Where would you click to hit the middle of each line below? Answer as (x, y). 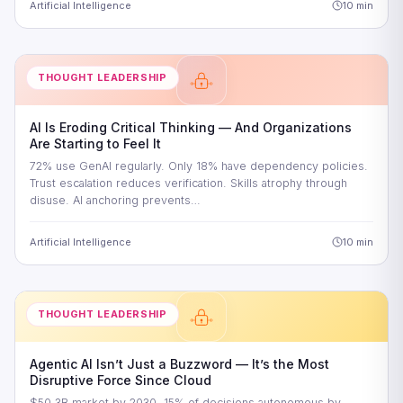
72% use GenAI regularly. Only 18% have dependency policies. (199, 166)
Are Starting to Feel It (95, 143)
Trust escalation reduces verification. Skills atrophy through (188, 183)
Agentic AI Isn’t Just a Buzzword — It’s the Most (179, 363)
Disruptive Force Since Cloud (121, 380)
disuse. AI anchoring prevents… (115, 200)
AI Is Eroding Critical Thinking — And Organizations (191, 127)
